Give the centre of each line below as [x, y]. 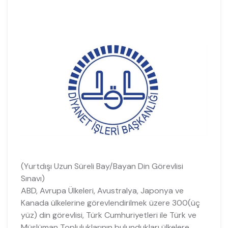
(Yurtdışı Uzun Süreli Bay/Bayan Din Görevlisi [102, 166]
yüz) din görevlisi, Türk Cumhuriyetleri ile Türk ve [108, 215]
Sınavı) [33, 178]
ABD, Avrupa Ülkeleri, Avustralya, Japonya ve [102, 190]
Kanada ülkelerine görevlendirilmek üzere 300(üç [110, 203]
